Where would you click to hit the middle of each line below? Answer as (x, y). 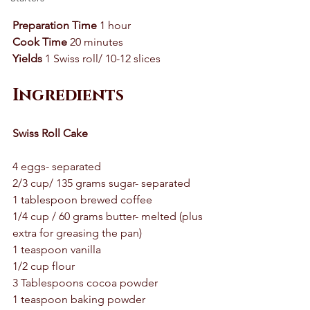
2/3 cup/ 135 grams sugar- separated (103, 183)
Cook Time (40, 42)
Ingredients (68, 95)
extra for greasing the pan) (77, 233)
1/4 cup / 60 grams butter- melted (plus (109, 216)
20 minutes (97, 42)
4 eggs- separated (58, 166)
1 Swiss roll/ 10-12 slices (103, 58)
